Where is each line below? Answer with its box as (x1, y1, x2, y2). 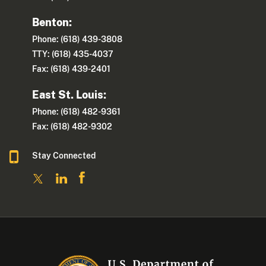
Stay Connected (32, 150, 96, 160)
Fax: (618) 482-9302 (32, 121, 113, 131)
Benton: (32, 16, 72, 29)
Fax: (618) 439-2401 (32, 64, 111, 74)
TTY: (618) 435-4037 (32, 49, 114, 59)
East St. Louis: (32, 88, 107, 101)
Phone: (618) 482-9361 (32, 106, 121, 116)
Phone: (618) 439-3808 (32, 34, 123, 45)
